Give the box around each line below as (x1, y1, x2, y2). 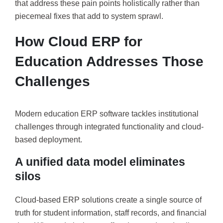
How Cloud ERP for (15, 33, 142, 49)
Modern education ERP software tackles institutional (15, 109, 199, 118)
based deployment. (15, 135, 82, 144)
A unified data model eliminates (15, 155, 185, 169)
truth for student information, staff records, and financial (15, 209, 207, 218)
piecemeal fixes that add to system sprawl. (15, 12, 163, 21)
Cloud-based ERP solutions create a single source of (15, 196, 202, 205)
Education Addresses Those (15, 53, 204, 69)
